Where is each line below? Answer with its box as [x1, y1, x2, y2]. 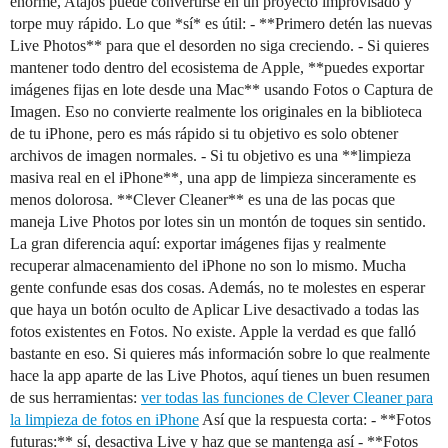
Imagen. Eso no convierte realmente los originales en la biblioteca [10, 103, 422, 120]
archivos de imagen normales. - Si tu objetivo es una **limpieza [10, 147, 411, 164]
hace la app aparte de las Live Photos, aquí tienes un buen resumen [10, 367, 430, 384]
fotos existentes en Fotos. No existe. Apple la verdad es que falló [10, 323, 416, 340]
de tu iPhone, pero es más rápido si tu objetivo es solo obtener [10, 125, 398, 142]
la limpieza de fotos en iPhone [10, 411, 199, 428]
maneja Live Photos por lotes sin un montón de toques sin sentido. [10, 213, 426, 230]
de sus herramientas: [10, 389, 141, 406]
